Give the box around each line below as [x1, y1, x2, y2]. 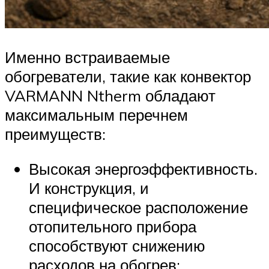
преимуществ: [5, 124, 106, 144]
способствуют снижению [29, 235, 205, 255]
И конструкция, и [29, 178, 149, 198]
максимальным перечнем [5, 104, 188, 124]
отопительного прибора [29, 216, 196, 236]
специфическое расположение [29, 197, 248, 217]
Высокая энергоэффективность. [29, 159, 258, 178]
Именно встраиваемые [5, 47, 170, 67]
